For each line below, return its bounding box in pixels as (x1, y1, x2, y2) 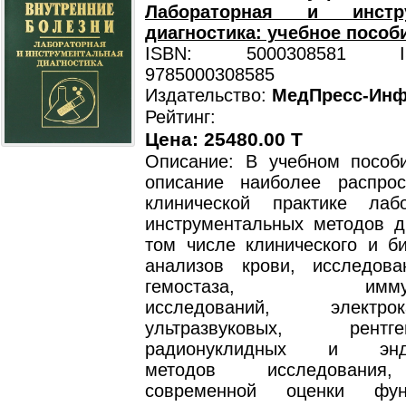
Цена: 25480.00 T (145, 129, 303, 150)
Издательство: (145, 85, 272, 105)
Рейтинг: (145, 107, 216, 127)
